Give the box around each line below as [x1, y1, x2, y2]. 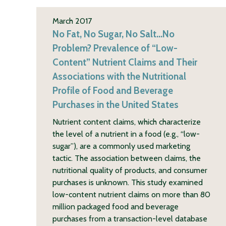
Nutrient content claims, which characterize [52, 117, 201, 127]
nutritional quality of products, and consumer [52, 165, 207, 175]
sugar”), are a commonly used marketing [52, 141, 190, 151]
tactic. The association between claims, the [52, 153, 201, 163]
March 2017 [52, 16, 92, 26]
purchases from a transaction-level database [52, 213, 207, 223]
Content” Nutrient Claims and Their [52, 56, 197, 68]
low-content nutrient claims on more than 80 [52, 189, 210, 199]
